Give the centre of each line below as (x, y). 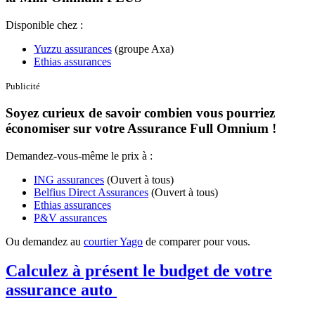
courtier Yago (113, 241)
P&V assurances (70, 217)
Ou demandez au (45, 241)
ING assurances (69, 179)
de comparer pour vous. (197, 241)
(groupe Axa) (143, 49)
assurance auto (61, 290)
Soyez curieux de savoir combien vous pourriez (140, 112)
